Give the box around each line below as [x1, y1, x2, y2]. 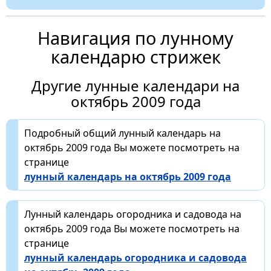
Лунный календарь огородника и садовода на [24, 207, 241, 221]
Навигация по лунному [38, 26, 233, 50]
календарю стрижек [50, 45, 221, 69]
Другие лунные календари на [31, 76, 240, 96]
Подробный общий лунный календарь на [24, 126, 221, 140]
